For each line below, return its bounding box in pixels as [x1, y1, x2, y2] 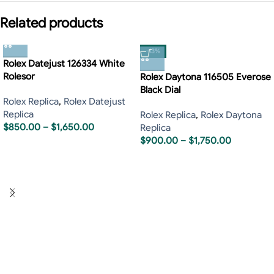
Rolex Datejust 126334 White [3, 58, 125, 70]
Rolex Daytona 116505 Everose [140, 72, 271, 83]
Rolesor [3, 71, 35, 83]
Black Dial [140, 84, 180, 96]
